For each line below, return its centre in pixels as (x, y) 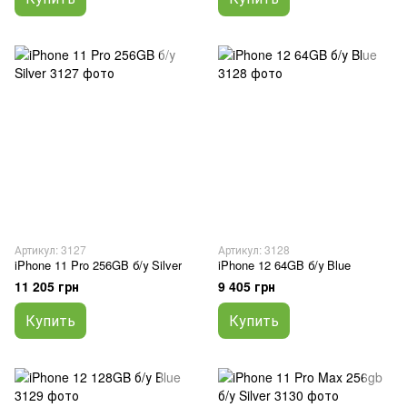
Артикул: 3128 (254, 249)
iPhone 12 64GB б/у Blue (284, 265)
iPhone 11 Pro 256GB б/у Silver (98, 265)
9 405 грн (247, 286)
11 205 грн (47, 286)
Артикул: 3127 (50, 249)
